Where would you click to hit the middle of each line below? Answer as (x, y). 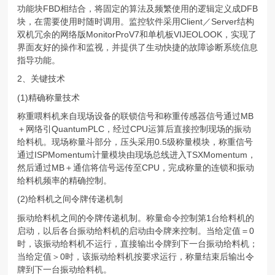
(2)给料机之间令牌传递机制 (70, 199)
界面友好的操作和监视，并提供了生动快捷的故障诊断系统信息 (137, 47)
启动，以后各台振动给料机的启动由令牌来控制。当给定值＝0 (135, 230)
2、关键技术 (41, 79)
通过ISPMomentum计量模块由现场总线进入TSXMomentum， (136, 154)
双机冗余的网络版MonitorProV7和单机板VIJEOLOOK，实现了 (137, 34)
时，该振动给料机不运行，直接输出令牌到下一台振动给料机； (137, 243)
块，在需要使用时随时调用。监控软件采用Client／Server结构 (135, 21)
